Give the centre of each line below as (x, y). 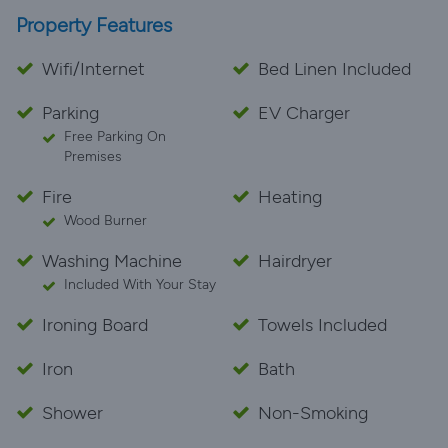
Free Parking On (115, 136)
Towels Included (322, 325)
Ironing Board (95, 325)
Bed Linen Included (334, 69)
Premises (93, 156)
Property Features (94, 25)
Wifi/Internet (93, 69)
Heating (290, 197)
